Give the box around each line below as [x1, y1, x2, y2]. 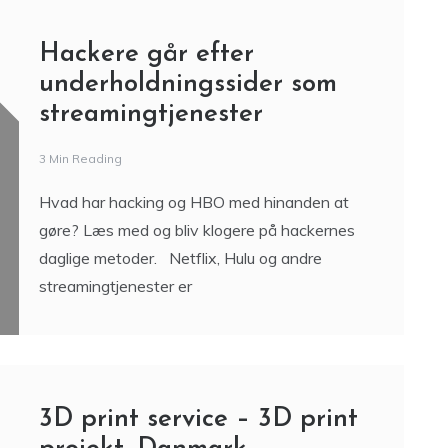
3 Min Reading [38, 306, 122, 322]
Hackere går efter [38, 196, 254, 224]
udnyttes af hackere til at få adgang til [38, 13, 311, 34]
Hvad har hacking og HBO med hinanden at [38, 347, 349, 368]
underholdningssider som [38, 226, 337, 254]
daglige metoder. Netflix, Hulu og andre [38, 403, 322, 424]
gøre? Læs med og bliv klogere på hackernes [38, 375, 355, 396]
